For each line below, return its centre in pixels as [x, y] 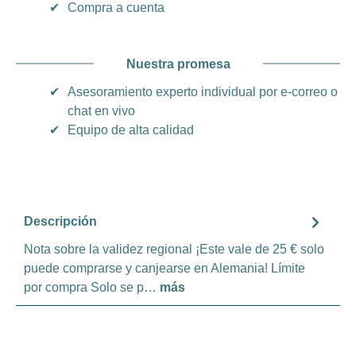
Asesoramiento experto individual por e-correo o [203, 91]
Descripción [60, 222]
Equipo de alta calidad [131, 130]
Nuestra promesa [178, 64]
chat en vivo [101, 110]
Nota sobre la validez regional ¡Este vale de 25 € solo [174, 249]
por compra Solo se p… [92, 287]
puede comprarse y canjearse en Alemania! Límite [164, 268]
